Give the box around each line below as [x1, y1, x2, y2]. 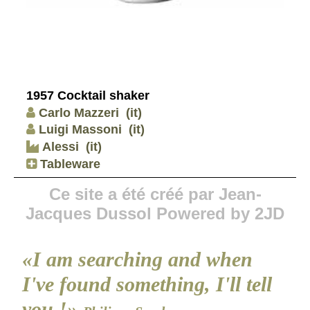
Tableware [37, 156, 100, 171]
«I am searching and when [22, 247, 253, 271]
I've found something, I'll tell [22, 272, 272, 295]
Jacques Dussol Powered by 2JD [26, 203, 284, 223]
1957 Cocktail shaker [26, 89, 149, 103]
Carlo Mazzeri [39, 105, 119, 120]
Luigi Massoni [39, 122, 122, 137]
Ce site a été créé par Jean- [48, 184, 262, 203]
